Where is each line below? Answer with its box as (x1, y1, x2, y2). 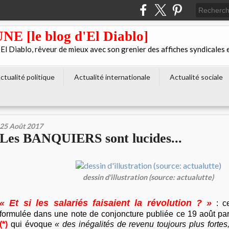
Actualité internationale (74, 73, 150, 81)
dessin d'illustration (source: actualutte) (83, 173, 214, 182)
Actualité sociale (170, 73, 223, 81)
